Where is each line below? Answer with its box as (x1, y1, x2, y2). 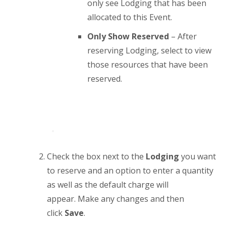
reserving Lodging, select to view (87, 45, 212, 56)
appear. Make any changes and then (47, 193, 185, 204)
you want (179, 151, 216, 162)
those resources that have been (87, 59, 208, 70)
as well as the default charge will (47, 179, 169, 190)
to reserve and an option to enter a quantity (47, 165, 214, 176)
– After (169, 31, 197, 42)
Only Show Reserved (87, 31, 169, 42)
